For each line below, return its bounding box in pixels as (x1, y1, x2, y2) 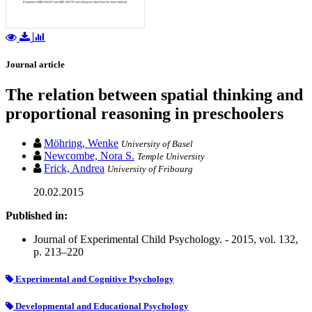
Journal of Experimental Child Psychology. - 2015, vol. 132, (33, 233, 298, 246)
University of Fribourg (107, 164, 193, 175)
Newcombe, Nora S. (44, 150, 134, 162)
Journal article (6, 59, 65, 70)
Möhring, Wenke (44, 137, 118, 150)
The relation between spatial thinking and (6, 86, 303, 104)
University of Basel (121, 139, 193, 150)
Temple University (137, 151, 205, 162)
